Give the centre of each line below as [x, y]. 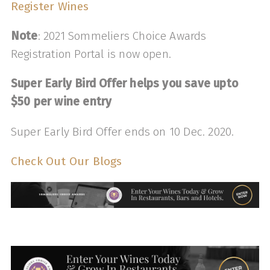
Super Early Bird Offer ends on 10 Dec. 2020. [122, 131]
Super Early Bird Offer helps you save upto [124, 84]
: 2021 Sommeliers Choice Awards [122, 36]
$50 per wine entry [61, 102]
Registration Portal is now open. [91, 54]
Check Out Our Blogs [66, 161]
